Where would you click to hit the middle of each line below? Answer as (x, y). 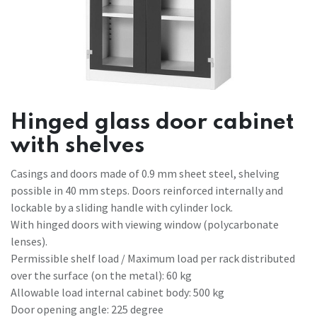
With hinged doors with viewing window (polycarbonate (145, 224)
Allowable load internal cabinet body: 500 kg (117, 292)
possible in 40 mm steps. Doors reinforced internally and (147, 190)
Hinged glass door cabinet (152, 122)
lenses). (29, 241)
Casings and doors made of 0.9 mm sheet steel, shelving (145, 173)
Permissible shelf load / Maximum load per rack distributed (153, 258)
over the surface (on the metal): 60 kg (101, 275)
